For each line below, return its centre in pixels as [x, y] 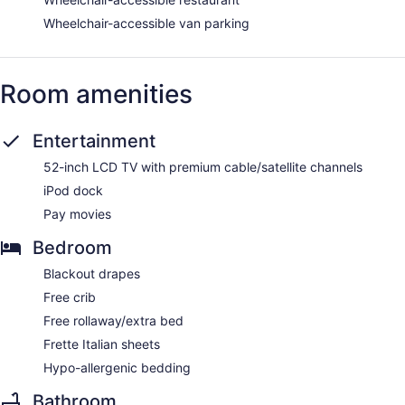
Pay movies [77, 214]
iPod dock [73, 191]
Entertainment [94, 141]
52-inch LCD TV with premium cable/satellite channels [203, 167]
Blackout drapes [92, 274]
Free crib [70, 297]
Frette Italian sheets [102, 344]
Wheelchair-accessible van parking [146, 24]
